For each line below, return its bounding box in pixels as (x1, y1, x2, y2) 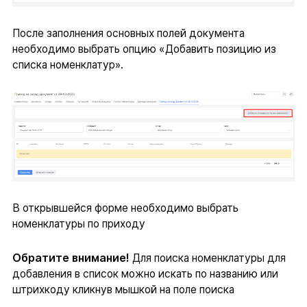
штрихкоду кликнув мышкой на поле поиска (12, 282, 234, 296)
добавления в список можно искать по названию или (12, 267, 278, 280)
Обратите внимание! (12, 250, 130, 265)
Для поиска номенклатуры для (129, 251, 286, 265)
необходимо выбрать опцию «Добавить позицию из (12, 42, 276, 56)
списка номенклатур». (12, 58, 123, 72)
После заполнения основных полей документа (12, 27, 245, 40)
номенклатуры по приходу (12, 217, 145, 230)
